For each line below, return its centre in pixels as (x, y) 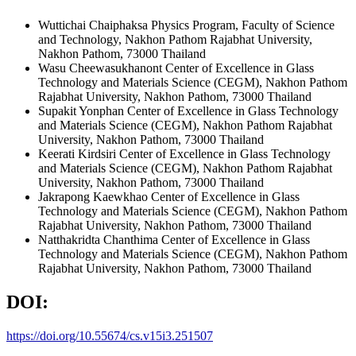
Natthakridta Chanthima (100, 239)
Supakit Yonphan (83, 110)
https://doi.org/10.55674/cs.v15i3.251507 (110, 335)
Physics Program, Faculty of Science (243, 25)
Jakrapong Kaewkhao (95, 196)
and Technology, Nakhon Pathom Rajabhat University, (175, 39)
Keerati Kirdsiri (79, 153)
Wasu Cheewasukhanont (102, 68)
